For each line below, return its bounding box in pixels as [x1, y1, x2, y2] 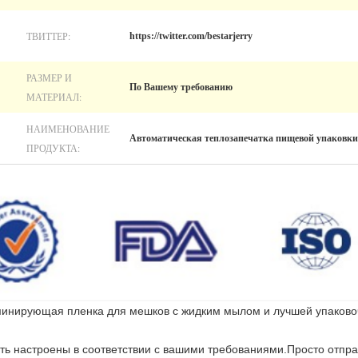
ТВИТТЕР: [26, 30, 70, 42]
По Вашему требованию [129, 82, 233, 93]
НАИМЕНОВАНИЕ [26, 122, 109, 135]
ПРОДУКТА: [26, 141, 80, 154]
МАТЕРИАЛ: [26, 90, 82, 103]
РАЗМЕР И [26, 71, 72, 84]
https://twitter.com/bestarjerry [129, 30, 253, 42]
